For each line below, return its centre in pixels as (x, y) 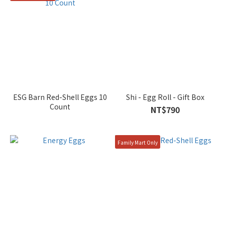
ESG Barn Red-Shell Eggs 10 (60, 97)
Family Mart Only (138, 142)
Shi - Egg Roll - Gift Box (165, 97)
